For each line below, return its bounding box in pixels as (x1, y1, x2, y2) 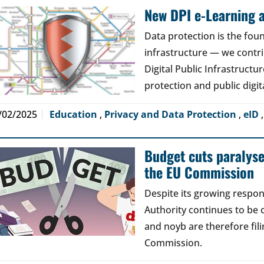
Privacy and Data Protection (104, 108, 239, 121)
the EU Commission (144, 161, 254, 183)
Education (49, 108, 100, 121)
